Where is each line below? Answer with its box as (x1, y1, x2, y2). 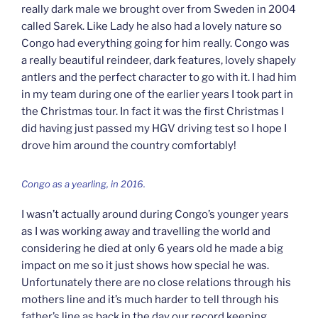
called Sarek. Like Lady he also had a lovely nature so (21, 19, 282, 33)
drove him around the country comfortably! (21, 138, 236, 152)
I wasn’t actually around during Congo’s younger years (21, 207, 289, 221)
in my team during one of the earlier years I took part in (21, 87, 293, 101)
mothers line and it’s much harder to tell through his (21, 292, 279, 306)
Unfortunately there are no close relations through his (21, 275, 291, 289)
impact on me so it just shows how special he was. (21, 258, 269, 272)
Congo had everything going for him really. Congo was (21, 36, 290, 50)
